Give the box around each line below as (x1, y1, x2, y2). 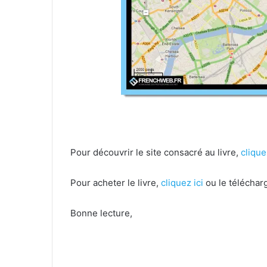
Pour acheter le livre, (70, 176, 161, 188)
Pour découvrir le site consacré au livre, (70, 146, 241, 158)
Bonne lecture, (70, 207, 132, 219)
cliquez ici (161, 176, 203, 188)
